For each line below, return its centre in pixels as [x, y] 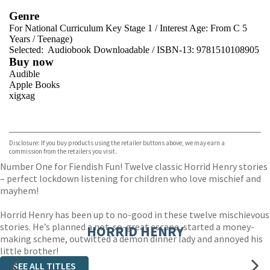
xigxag [22, 96]
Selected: [27, 50]
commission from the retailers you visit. [63, 151]
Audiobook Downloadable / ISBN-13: [121, 50]
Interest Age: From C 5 [203, 28]
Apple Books [34, 85]
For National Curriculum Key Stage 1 [81, 28]
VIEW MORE [224, 117]
